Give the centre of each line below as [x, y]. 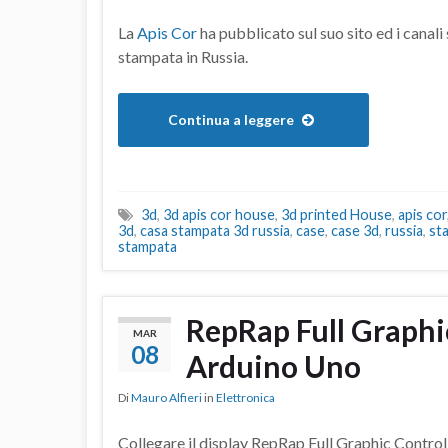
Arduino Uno [273, 366]
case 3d [355, 231]
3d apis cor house [219, 215]
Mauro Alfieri [166, 398]
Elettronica [245, 398]
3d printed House [336, 215]
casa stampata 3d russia [215, 231]
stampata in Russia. [183, 57]
